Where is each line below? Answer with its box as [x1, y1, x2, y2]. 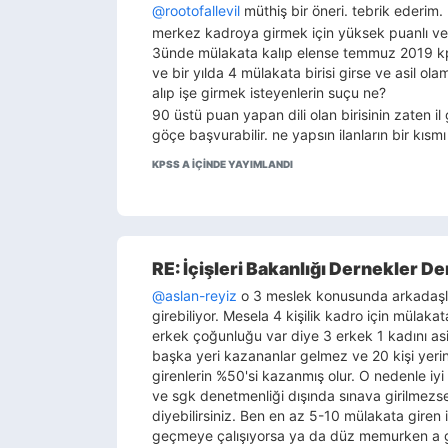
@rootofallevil [152, 2, 240, 19]
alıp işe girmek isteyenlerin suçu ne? [152, 84, 386, 101]
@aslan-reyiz [152, 287, 237, 304]
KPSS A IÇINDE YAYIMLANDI [152, 158, 293, 170]
